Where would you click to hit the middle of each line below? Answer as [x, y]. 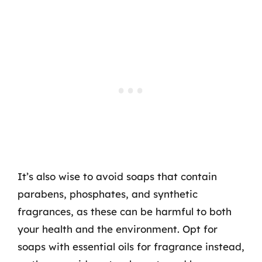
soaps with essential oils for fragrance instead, [131, 247]
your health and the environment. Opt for [118, 229]
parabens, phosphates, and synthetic [108, 194]
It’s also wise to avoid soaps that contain [117, 176]
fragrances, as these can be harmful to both [125, 211]
